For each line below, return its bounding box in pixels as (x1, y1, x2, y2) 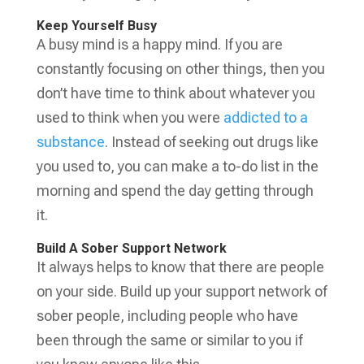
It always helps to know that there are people (36, 258, 324, 275)
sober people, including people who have (36, 306, 298, 324)
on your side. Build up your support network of (36, 282, 327, 300)
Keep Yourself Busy (36, 17, 157, 33)
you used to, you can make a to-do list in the (36, 157, 318, 175)
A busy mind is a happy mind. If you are (36, 35, 283, 53)
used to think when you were (36, 108, 223, 126)
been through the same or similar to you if (36, 331, 302, 349)
